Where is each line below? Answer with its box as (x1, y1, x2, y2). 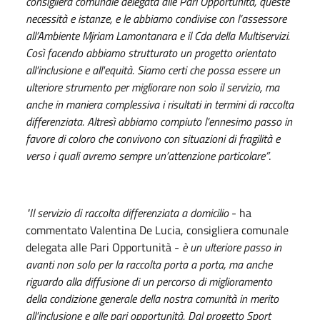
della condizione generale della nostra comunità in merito (26, 289, 279, 307)
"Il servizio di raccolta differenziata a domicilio (26, 204, 229, 221)
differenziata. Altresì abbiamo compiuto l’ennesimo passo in (26, 112, 292, 130)
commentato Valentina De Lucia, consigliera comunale (26, 221, 289, 239)
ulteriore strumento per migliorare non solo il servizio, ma (26, 78, 279, 96)
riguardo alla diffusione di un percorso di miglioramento (26, 272, 272, 290)
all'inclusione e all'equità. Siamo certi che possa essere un (26, 61, 280, 79)
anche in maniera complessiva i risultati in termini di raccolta (26, 95, 294, 113)
